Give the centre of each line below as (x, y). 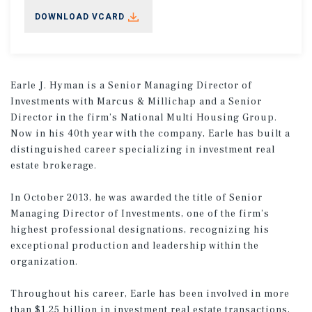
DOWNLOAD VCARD (80, 16)
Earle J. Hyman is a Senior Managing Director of (131, 85)
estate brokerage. (54, 165)
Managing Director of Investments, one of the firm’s (140, 213)
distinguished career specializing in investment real (143, 149)
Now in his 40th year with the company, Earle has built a (150, 133)
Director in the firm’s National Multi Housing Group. (144, 117)
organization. (44, 262)
